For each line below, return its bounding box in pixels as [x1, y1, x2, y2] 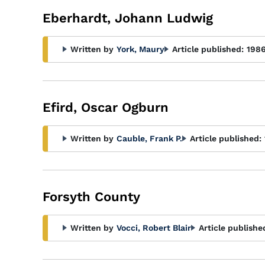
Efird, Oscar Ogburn [43, 100, 169, 115]
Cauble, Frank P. [117, 134, 182, 143]
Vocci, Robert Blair [117, 223, 191, 232]
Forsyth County [43, 189, 140, 204]
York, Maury [117, 44, 164, 54]
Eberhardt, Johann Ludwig [43, 11, 213, 25]
